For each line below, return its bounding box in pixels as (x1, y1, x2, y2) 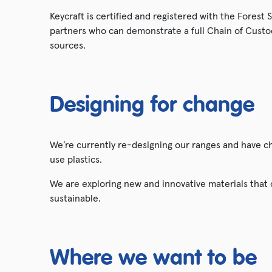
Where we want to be (50, 247, 257, 270)
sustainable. (50, 191, 101, 204)
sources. (50, 38, 86, 51)
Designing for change (50, 94, 254, 117)
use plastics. (50, 152, 102, 165)
